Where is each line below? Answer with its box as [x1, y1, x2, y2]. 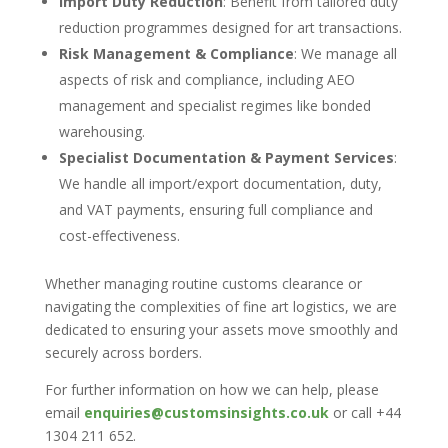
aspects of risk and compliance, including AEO [58, 70, 355, 90]
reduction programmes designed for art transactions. [58, 18, 402, 38]
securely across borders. [44, 343, 202, 363]
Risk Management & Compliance [58, 44, 294, 64]
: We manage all [293, 44, 397, 64]
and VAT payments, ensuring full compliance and [58, 200, 373, 220]
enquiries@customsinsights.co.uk [83, 403, 329, 423]
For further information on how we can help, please [44, 380, 379, 400]
